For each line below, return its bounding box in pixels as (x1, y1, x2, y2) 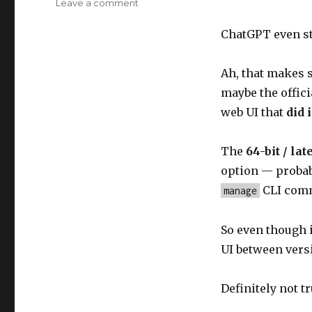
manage (223, 185, 257, 196)
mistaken (138, 26, 180, 37)
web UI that (220, 105, 286, 119)
